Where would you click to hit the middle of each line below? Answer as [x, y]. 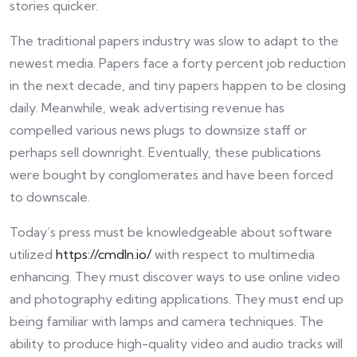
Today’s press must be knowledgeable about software [171, 232]
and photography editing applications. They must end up [177, 299]
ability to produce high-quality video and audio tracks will [176, 343]
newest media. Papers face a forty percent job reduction [178, 63]
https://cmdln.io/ [104, 254]
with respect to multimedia [233, 254]
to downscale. [50, 197]
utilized [33, 254]
